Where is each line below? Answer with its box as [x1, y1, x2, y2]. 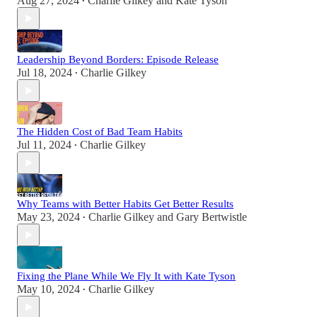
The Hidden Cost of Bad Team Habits [17, 126, 183, 138]
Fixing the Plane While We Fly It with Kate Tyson [17, 270, 236, 282]
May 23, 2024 [17, 211, 80, 224]
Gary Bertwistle [176, 211, 247, 224]
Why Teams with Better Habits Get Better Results [17, 198, 234, 210]
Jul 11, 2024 [17, 139, 71, 151]
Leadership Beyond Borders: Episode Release [17, 54, 219, 66]
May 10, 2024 [17, 283, 80, 296]
